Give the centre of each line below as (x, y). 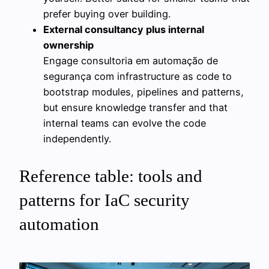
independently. (77, 138)
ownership (68, 45)
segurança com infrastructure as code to (138, 76)
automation (59, 224)
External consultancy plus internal (124, 29)
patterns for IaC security (104, 200)
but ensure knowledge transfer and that (135, 107)
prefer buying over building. (107, 14)
